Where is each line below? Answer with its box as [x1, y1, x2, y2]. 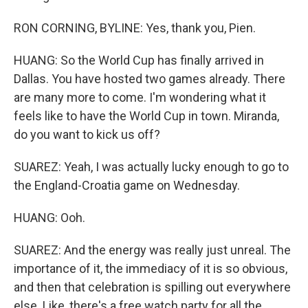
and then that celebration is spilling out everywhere [14, 280, 291, 294]
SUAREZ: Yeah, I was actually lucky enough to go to [14, 159, 289, 174]
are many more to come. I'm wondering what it [14, 90, 266, 104]
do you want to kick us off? [14, 127, 160, 142]
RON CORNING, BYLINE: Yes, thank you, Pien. [14, 21, 256, 35]
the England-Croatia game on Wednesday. [14, 178, 240, 192]
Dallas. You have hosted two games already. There [14, 71, 285, 86]
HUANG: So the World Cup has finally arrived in [14, 53, 264, 67]
